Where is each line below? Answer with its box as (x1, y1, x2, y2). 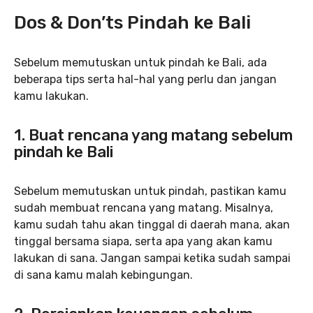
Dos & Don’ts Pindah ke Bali (14, 12, 251, 34)
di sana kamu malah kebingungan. (14, 268, 193, 282)
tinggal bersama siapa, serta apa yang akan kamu (14, 235, 272, 248)
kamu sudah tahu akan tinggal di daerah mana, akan (14, 218, 290, 231)
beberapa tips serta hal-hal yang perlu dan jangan (14, 73, 277, 86)
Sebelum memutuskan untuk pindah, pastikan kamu (14, 184, 286, 198)
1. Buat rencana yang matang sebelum (14, 126, 293, 145)
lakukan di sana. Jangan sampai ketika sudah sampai (14, 252, 291, 265)
